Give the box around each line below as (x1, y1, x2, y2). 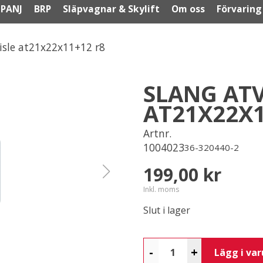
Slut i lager (143, 203, 190, 217)
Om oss (171, 2, 205, 15)
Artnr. (143, 126, 171, 140)
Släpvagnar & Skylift (63, 2, 160, 15)
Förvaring (217, 2, 262, 15)
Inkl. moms (143, 184, 179, 194)
